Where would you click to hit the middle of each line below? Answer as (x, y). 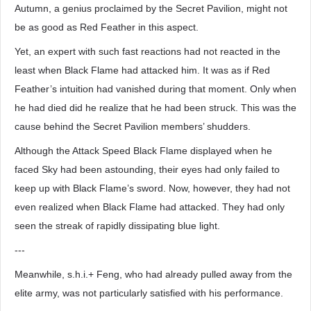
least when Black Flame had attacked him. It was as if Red (142, 70)
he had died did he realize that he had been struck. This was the (155, 108)
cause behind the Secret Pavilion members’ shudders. (133, 126)
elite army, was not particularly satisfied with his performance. (149, 293)
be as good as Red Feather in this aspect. (107, 27)
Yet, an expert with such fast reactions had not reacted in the (148, 51)
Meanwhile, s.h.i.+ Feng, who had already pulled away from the (153, 274)
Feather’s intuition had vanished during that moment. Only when (155, 89)
